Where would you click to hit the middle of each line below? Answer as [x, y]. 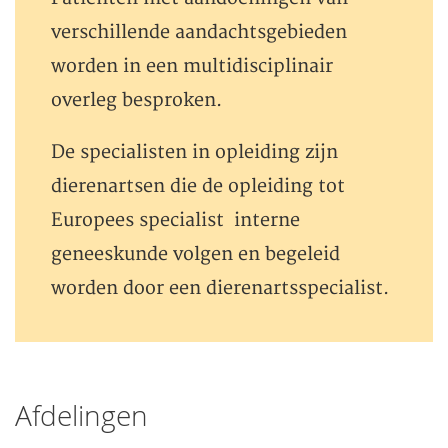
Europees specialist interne [175, 221]
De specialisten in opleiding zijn [194, 153]
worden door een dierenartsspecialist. [220, 289]
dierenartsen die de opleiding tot [198, 187]
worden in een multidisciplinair [192, 67]
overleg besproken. [136, 101]
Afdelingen [81, 416]
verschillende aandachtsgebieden [199, 33]
